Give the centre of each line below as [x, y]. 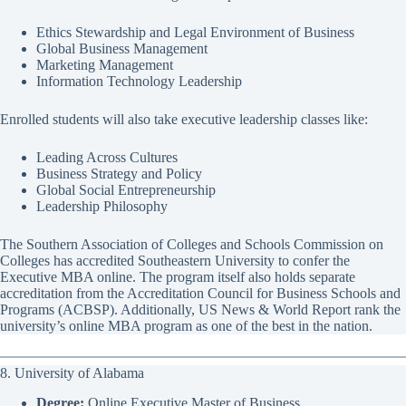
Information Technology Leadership [139, 82]
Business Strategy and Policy [119, 174]
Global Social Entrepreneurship [126, 190]
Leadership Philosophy [102, 207]
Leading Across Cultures [107, 158]
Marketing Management [105, 65]
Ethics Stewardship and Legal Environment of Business [195, 33]
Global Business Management [122, 49]
